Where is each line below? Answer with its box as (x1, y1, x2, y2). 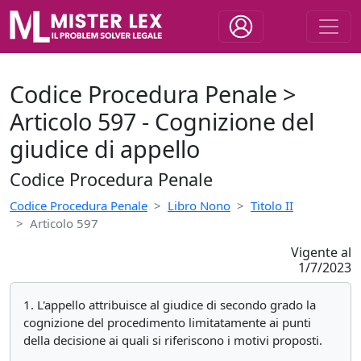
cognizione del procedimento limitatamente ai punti (23, 314, 311, 330)
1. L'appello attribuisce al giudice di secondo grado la (23, 297, 316, 313)
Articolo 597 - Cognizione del (10, 106, 314, 137)
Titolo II (251, 197, 293, 214)
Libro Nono (168, 197, 230, 214)
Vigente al (290, 243, 351, 261)
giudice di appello (10, 133, 200, 164)
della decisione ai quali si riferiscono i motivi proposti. (23, 332, 322, 348)
